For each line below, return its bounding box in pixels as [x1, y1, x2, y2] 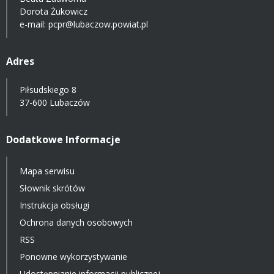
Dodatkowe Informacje [6, 132, 120, 146]
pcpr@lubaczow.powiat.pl [48, 18, 148, 30]
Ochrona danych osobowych [20, 216, 133, 228]
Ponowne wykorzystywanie [20, 250, 127, 262]
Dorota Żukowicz [20, 5, 87, 17]
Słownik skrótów [20, 182, 85, 194]
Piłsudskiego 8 [20, 83, 76, 95]
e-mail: [20, 18, 48, 30]
